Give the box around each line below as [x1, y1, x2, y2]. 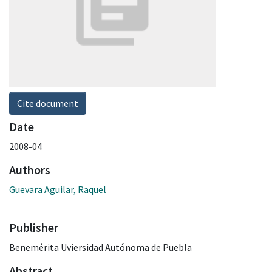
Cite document [17, 97, 78, 109]
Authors [9, 161, 50, 177]
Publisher [9, 219, 58, 235]
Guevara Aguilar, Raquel [9, 183, 106, 195]
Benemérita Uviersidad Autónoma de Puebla [9, 240, 192, 253]
